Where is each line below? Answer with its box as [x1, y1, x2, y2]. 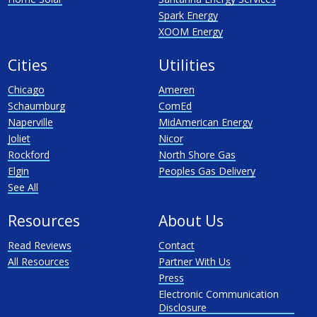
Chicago [7, 83, 45, 96]
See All [7, 180, 38, 194]
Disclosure [158, 301, 207, 314]
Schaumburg [7, 99, 65, 113]
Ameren [158, 83, 195, 96]
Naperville [7, 115, 53, 129]
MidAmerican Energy [158, 115, 253, 129]
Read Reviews [7, 238, 71, 252]
